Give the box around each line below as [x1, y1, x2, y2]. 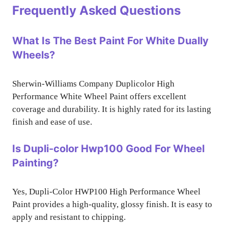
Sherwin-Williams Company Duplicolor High [12, 79, 175, 89]
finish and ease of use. [12, 117, 92, 127]
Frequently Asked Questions [12, 3, 181, 18]
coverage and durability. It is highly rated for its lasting [12, 104, 211, 114]
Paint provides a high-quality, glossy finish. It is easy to [12, 199, 212, 209]
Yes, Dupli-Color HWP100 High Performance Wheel [12, 186, 201, 196]
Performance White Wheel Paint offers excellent [12, 92, 186, 101]
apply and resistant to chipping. [12, 212, 126, 222]
